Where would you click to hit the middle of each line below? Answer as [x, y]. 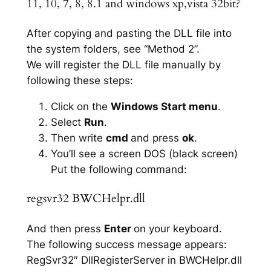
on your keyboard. [178, 228]
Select [67, 122]
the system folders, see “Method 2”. [113, 49]
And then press [65, 228]
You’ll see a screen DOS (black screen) [144, 154]
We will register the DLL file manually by [123, 65]
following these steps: [80, 81]
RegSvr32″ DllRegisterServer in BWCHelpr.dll [134, 260]
